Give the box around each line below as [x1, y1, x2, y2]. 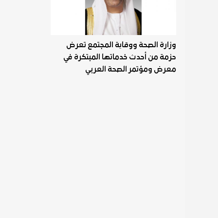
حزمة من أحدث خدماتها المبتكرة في [63, 51, 177, 63]
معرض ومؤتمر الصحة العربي [85, 63, 177, 75]
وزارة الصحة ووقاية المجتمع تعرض [66, 39, 177, 51]
